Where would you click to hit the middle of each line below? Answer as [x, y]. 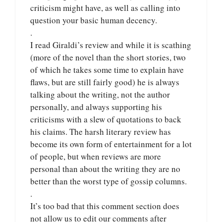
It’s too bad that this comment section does [105, 206]
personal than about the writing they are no [105, 169]
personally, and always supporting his [96, 107]
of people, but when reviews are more [96, 157]
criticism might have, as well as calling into [105, 8]
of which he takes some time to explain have [107, 70]
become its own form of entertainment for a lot [111, 144]
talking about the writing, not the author [100, 95]
